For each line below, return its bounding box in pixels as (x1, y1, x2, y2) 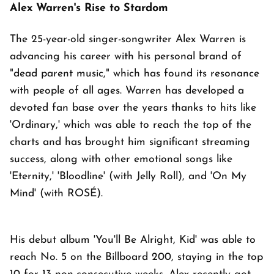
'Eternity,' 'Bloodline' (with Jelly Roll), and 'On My (10, 171, 246, 182)
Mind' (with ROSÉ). (10, 188, 106, 199)
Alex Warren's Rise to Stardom (10, 2, 168, 14)
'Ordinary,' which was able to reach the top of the (10, 119, 251, 130)
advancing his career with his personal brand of (10, 51, 242, 62)
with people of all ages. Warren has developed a (10, 85, 244, 96)
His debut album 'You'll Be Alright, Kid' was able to (10, 234, 256, 245)
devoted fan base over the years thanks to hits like (10, 102, 256, 113)
